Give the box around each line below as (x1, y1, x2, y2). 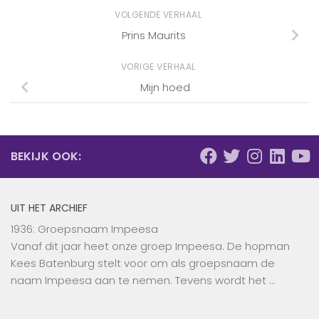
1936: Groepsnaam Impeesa (11, 221, 158, 236)
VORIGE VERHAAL (120, 60, 199, 73)
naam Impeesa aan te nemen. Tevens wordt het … (11, 272, 275, 288)
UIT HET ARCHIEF (11, 200, 88, 215)
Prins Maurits (122, 27, 186, 43)
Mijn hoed (140, 79, 190, 95)
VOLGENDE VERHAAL (115, 9, 204, 21)
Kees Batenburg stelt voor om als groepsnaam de (11, 255, 275, 271)
